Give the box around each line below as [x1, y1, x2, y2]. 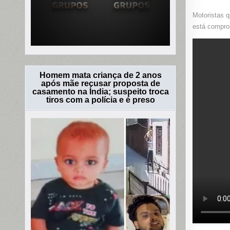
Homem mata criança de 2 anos [39, 71, 162, 80]
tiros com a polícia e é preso [46, 95, 155, 105]
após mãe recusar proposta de [41, 79, 160, 88]
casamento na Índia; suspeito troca [32, 87, 169, 97]
